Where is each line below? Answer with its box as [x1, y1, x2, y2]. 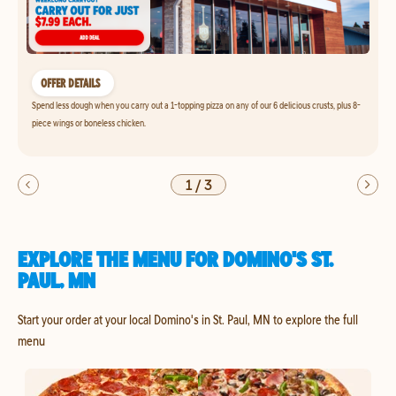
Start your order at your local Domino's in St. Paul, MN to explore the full [18, 310, 358, 328]
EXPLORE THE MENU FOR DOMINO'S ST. [18, 246, 333, 272]
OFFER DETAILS [41, 75, 100, 91]
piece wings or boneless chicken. [32, 116, 146, 129]
